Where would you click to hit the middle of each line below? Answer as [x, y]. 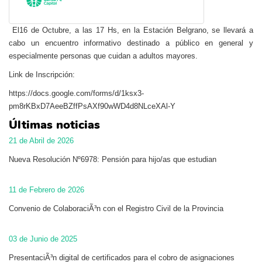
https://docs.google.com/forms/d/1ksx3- [76, 93]
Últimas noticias [54, 125]
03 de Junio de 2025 [43, 239]
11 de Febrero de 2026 [46, 189]
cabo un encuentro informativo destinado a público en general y [131, 43]
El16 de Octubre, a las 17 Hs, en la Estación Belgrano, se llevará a [131, 30]
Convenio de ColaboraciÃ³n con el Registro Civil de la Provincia [116, 208]
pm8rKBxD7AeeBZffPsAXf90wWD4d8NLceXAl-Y [92, 106]
